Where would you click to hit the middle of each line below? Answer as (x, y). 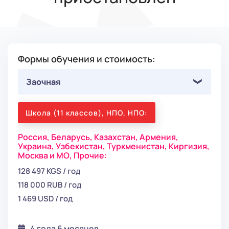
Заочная (43, 82)
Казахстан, (117, 137)
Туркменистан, (138, 146)
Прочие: (90, 155)
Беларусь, (73, 137)
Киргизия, (189, 146)
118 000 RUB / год (50, 185)
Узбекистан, (81, 146)
